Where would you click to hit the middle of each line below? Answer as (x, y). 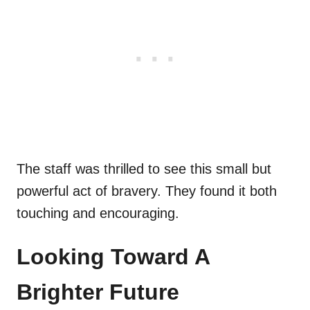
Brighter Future (98, 292)
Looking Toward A (113, 257)
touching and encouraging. (98, 213)
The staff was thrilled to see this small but (144, 169)
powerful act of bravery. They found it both (147, 191)
